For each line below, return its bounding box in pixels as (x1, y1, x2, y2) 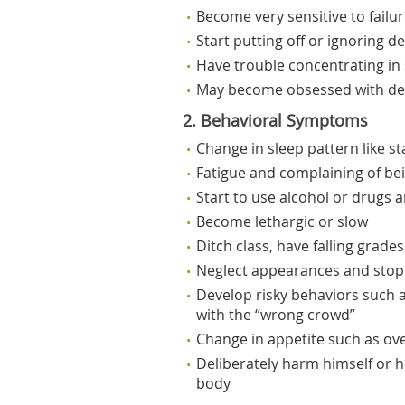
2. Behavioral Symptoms (183, 110, 368, 131)
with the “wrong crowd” (196, 305, 355, 325)
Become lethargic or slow (196, 212, 368, 231)
